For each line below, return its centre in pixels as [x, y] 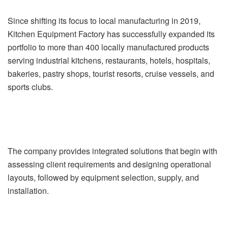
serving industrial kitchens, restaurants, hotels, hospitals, [109, 60]
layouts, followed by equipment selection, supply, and [103, 177]
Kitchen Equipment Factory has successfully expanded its [111, 34]
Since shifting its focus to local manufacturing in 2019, [104, 20]
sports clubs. [30, 87]
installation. [28, 190]
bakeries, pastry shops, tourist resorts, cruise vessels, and [111, 73]
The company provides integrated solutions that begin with [112, 151]
